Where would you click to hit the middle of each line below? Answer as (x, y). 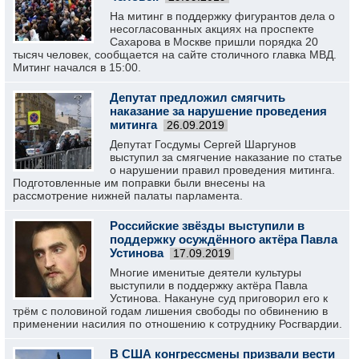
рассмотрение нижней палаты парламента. (128, 196)
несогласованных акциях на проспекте (212, 29)
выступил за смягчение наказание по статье (226, 157)
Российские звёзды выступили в (207, 226)
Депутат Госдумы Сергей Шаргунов (203, 144)
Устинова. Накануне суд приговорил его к (219, 298)
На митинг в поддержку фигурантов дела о (222, 16)
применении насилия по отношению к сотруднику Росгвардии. (177, 324)
